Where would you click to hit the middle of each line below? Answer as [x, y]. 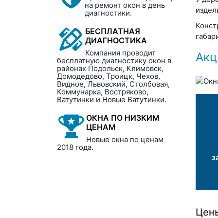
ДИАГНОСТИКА [116, 40]
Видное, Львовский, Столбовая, [113, 84]
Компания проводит [120, 53]
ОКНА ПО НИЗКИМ [123, 118]
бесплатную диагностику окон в [114, 61]
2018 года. [75, 147]
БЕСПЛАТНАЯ [113, 31]
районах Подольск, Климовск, [110, 68]
